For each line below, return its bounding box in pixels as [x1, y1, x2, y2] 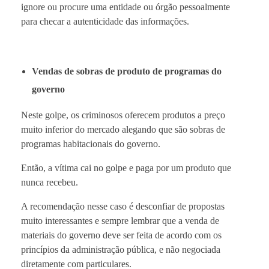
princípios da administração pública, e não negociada [21, 244, 220, 255]
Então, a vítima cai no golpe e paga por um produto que [21, 162, 231, 173]
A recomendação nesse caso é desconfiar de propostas [21, 201, 225, 211]
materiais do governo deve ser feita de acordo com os [21, 229, 222, 240]
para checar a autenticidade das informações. [21, 16, 189, 26]
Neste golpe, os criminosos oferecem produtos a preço [21, 109, 225, 120]
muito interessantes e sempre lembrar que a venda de [21, 215, 219, 226]
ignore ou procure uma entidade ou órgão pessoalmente [21, 1, 230, 12]
